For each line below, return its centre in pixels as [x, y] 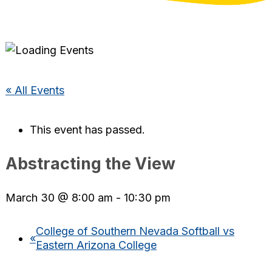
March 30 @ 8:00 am [59, 198]
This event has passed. [87, 130]
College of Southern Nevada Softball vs [135, 231]
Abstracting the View [90, 163]
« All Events [35, 90]
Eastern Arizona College [96, 245]
